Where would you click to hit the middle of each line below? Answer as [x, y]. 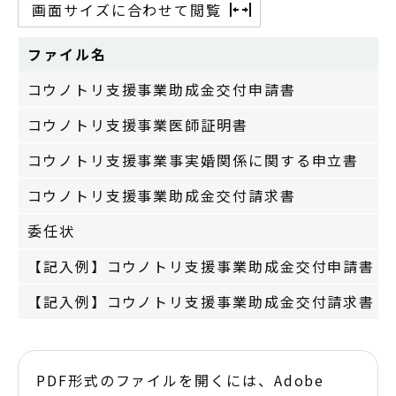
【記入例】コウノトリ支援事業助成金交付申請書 [202, 266]
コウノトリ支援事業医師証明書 [138, 124]
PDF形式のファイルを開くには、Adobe [181, 380]
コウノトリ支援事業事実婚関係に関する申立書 [194, 160]
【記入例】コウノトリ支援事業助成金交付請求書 [202, 301]
